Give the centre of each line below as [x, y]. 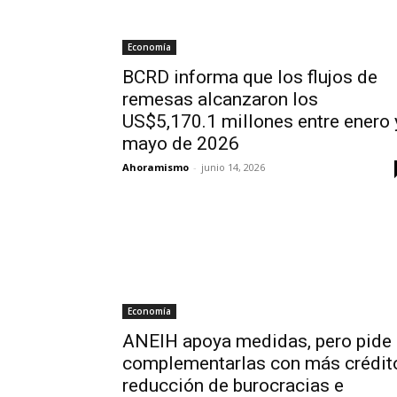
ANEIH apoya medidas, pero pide [257, 341]
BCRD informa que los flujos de [250, 77]
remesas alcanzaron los [220, 99]
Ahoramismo [156, 167]
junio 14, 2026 [233, 167]
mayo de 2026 [181, 144]
